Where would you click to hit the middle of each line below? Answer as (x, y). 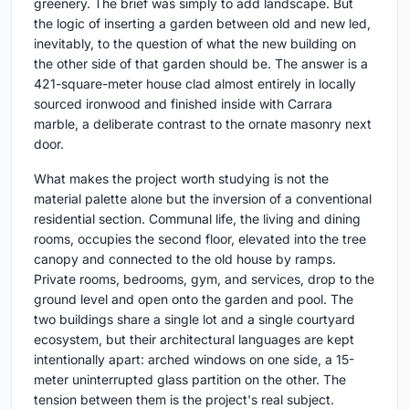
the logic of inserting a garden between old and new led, (202, 23)
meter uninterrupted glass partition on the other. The (190, 379)
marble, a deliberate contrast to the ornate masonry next (203, 123)
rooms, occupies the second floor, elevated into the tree (200, 238)
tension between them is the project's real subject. (184, 399)
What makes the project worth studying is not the (181, 178)
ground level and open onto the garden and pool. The (194, 299)
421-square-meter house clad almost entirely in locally (195, 83)
